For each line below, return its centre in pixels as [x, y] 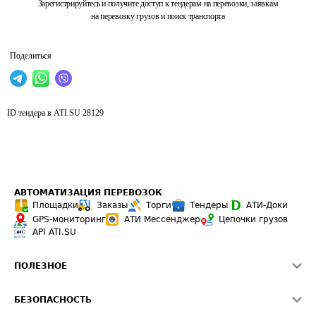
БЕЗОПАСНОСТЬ [53, 300]
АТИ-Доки [267, 205]
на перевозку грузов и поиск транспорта [158, 16]
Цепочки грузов [253, 219]
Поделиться [31, 56]
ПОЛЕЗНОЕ [41, 266]
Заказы [112, 205]
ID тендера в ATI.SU [44, 113]
